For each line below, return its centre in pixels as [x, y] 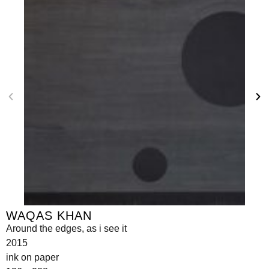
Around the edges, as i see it [66, 228]
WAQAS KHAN [49, 215]
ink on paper [32, 257]
